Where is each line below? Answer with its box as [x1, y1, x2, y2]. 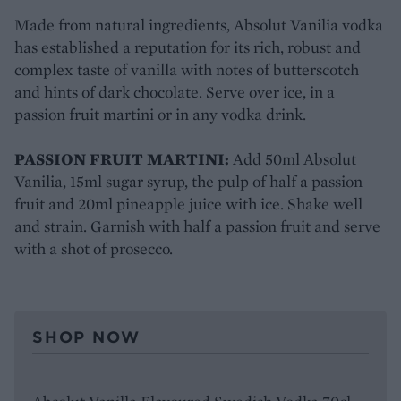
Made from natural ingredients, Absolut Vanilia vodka [14, 13, 383, 35]
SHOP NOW [32, 326, 141, 347]
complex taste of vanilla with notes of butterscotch [14, 58, 359, 80]
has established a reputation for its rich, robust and [14, 36, 361, 57]
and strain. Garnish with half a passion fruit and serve [14, 215, 380, 236]
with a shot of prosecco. [14, 237, 173, 259]
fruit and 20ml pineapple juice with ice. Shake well [14, 192, 363, 214]
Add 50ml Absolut [233, 148, 356, 169]
